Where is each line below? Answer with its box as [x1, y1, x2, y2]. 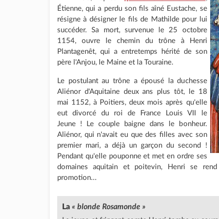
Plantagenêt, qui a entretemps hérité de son [57, 48, 207, 55]
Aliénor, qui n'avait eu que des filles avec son [57, 131, 207, 138]
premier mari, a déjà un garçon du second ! [57, 142, 207, 149]
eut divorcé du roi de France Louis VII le [57, 109, 207, 117]
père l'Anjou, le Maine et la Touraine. [57, 59, 174, 66]
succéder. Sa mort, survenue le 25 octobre [57, 26, 207, 34]
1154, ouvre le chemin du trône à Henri [57, 37, 207, 44]
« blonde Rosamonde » [72, 203, 146, 211]
